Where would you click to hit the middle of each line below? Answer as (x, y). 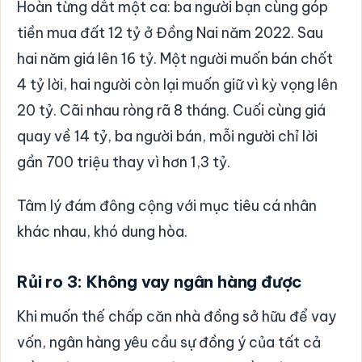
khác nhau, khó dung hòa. (102, 231)
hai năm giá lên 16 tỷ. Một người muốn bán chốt (175, 58)
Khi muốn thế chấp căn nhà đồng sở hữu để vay (177, 316)
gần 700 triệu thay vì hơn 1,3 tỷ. (124, 162)
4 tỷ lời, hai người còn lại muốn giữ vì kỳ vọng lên (177, 84)
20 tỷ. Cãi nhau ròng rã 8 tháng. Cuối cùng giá (171, 110)
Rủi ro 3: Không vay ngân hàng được (160, 281)
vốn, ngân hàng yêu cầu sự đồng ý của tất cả (169, 342)
